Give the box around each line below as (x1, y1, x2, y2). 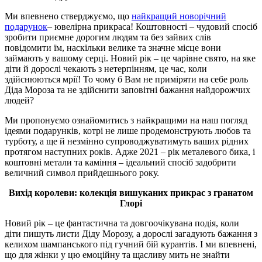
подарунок (5, 21, 47, 32)
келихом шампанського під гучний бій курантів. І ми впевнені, (5, 239, 257, 249)
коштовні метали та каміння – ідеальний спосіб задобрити (5, 157, 236, 167)
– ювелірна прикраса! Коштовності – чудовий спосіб (47, 21, 257, 32)
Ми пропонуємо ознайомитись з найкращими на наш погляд (5, 115, 247, 125)
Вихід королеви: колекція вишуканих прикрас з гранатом (9, 187, 253, 198)
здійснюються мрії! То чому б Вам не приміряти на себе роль (5, 74, 248, 84)
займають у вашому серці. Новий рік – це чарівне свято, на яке (5, 53, 256, 63)
